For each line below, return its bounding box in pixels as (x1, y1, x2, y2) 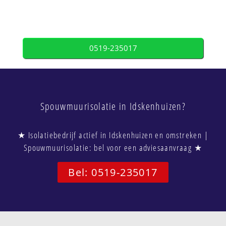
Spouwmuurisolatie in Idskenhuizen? (40, 99, 186, 113)
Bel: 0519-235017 (68, 165, 158, 179)
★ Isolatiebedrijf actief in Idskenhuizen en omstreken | (18, 129, 208, 141)
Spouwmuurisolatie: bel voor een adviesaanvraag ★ (23, 141, 203, 153)
